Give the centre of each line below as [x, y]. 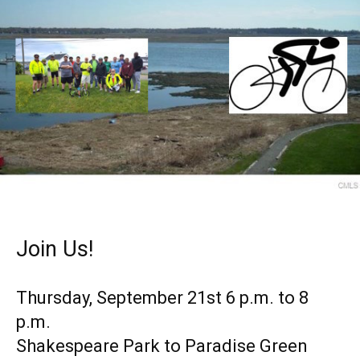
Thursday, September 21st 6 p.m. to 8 [162, 297]
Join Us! [55, 249]
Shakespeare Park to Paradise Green [162, 346]
